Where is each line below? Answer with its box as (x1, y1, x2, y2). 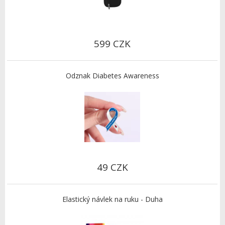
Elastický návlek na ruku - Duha (62, 194, 163, 204)
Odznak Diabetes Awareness (65, 71, 159, 81)
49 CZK (96, 161, 128, 174)
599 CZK (94, 37, 131, 51)
